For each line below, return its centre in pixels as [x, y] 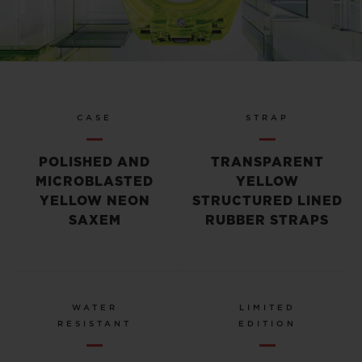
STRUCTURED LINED [267, 202]
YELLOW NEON [95, 202]
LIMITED [267, 308]
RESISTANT [95, 324]
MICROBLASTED [95, 182]
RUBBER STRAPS [267, 221]
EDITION [267, 324]
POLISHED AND [95, 163]
